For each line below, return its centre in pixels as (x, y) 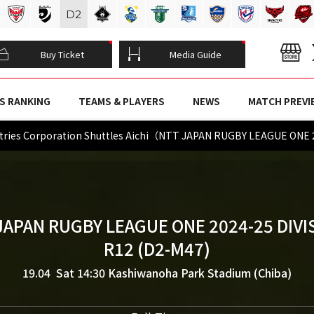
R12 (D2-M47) (157, 248)
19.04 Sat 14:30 (65, 273)
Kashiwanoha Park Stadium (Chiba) (200, 273)
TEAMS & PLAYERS (121, 101)
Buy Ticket (62, 54)
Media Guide (196, 54)
